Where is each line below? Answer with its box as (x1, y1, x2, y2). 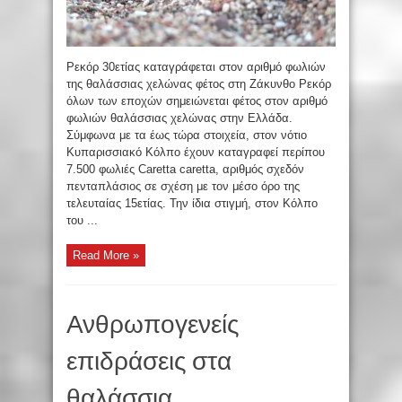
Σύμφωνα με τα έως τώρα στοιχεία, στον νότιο (66, 127, 307, 142)
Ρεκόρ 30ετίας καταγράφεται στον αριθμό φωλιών (66, 59, 326, 74)
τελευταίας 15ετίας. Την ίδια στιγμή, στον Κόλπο (66, 196, 318, 210)
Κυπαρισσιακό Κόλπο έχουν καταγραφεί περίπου (66, 144, 325, 159)
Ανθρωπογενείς (66, 302, 240, 340)
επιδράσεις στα (66, 339, 232, 377)
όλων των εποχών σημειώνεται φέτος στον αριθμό (66, 93, 328, 108)
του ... (66, 213, 98, 227)
